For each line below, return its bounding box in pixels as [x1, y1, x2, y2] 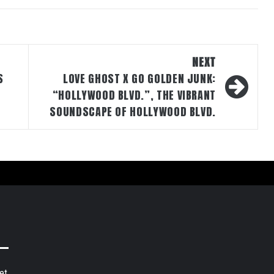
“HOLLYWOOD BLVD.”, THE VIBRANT [52, 86, 216, 103]
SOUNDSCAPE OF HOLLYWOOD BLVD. [50, 103, 216, 120]
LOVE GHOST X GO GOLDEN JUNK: [63, 70, 216, 87]
